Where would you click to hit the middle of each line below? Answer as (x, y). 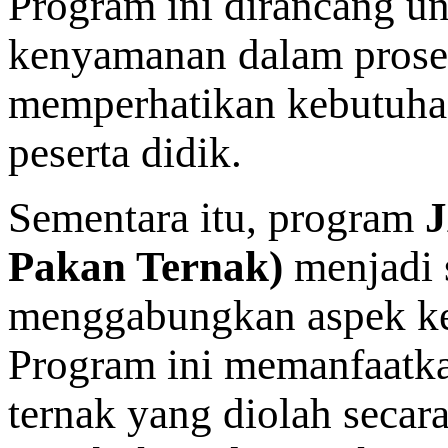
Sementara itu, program (216, 217)
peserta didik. (125, 152)
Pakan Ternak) (145, 266)
